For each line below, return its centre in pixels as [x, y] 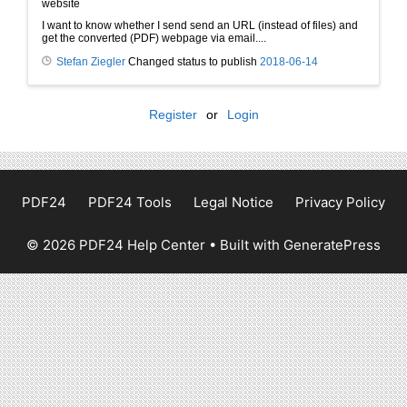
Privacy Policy [340, 203]
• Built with [244, 245]
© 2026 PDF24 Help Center [116, 245]
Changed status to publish [193, 62]
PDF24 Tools [130, 203]
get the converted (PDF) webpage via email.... [154, 39]
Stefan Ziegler [91, 62]
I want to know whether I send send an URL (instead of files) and [200, 26]
